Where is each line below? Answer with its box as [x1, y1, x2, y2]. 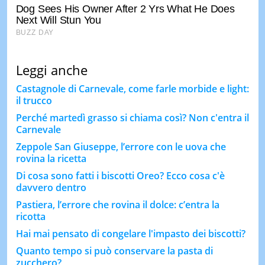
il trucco [15, 93, 52, 107]
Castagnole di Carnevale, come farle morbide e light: [15, 82, 249, 95]
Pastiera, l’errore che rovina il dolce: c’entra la [15, 198, 219, 211]
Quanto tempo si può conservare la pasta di [15, 244, 213, 257]
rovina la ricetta [15, 151, 86, 165]
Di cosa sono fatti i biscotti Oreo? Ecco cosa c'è [15, 169, 225, 182]
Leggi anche [15, 60, 88, 79]
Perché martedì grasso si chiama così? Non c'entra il [15, 111, 249, 124]
